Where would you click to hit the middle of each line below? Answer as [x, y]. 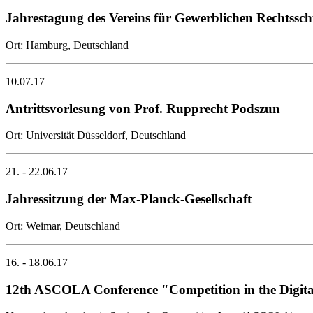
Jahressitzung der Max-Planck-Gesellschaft [129, 199]
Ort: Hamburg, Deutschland [67, 45]
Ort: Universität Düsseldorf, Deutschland [96, 136]
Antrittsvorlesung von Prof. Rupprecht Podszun [143, 108]
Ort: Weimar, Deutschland [63, 226]
